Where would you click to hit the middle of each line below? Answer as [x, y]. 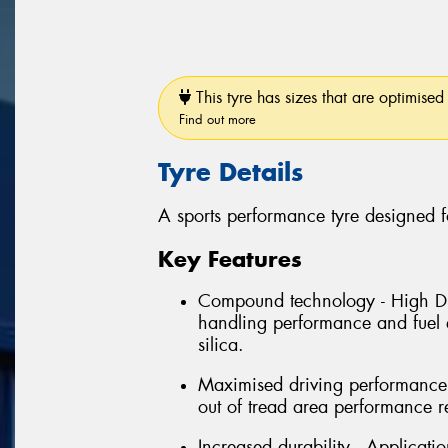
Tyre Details [230, 171]
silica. [221, 345]
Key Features [230, 258]
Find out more [217, 119]
